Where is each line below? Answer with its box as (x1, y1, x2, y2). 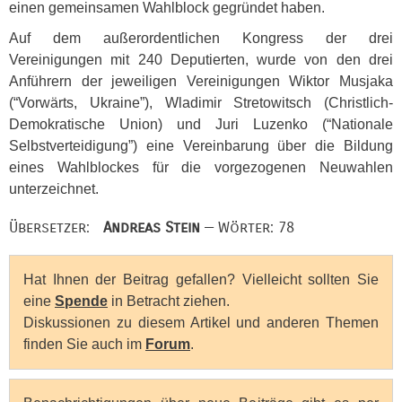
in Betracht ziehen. (108, 293, 230, 309)
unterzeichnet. (9, 181, 99, 197)
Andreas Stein (103, 218, 200, 237)
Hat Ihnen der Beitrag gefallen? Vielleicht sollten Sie (23, 272, 379, 287)
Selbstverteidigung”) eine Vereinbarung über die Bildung (9, 138, 393, 153)
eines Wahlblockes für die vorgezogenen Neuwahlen (9, 160, 393, 175)
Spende (55, 293, 108, 309)
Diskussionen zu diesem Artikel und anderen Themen (23, 315, 379, 330)
